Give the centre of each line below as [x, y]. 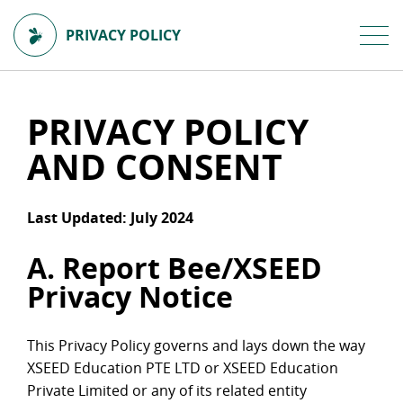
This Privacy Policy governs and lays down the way [196, 346]
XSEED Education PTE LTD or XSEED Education [183, 368]
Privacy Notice [130, 296]
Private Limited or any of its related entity [167, 391]
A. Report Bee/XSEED [175, 267]
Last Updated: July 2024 [110, 218]
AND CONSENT [155, 166]
